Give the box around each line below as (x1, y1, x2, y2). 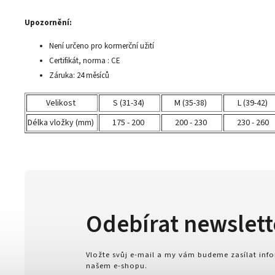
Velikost (46, 97, 76, 109)
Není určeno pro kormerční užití (49, 41, 154, 52)
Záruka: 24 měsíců (49, 70, 109, 81)
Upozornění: (25, 17, 72, 28)
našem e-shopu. (86, 260, 147, 272)
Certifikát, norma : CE (49, 55, 120, 66)
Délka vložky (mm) (28, 117, 94, 129)
